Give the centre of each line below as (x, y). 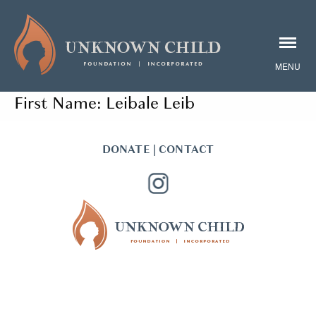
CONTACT (187, 150)
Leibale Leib (150, 103)
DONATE (126, 150)
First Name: (60, 103)
